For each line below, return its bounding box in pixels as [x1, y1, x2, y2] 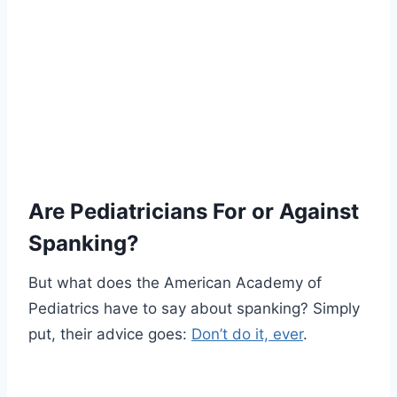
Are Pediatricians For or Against [28, 198, 359, 225]
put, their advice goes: [28, 325, 191, 344]
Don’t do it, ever [191, 325, 303, 344]
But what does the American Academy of [28, 274, 322, 292]
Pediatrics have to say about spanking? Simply [28, 300, 360, 318]
